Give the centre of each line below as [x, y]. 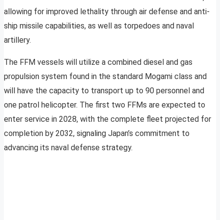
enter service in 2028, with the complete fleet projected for [108, 119]
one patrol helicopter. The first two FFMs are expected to [105, 105]
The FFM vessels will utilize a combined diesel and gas [98, 62]
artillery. [17, 40]
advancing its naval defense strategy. [68, 148]
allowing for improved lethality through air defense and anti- [107, 12]
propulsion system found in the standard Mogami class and [105, 77]
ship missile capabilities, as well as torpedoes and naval [99, 26]
